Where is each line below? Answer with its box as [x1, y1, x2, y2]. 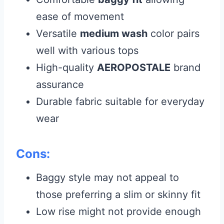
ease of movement [36, 10, 124, 22]
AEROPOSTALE [97, 61, 170, 73]
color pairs [147, 27, 199, 39]
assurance [36, 78, 84, 90]
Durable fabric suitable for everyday [36, 95, 204, 107]
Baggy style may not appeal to [36, 171, 179, 183]
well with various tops [36, 44, 138, 56]
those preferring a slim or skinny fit [36, 188, 200, 200]
